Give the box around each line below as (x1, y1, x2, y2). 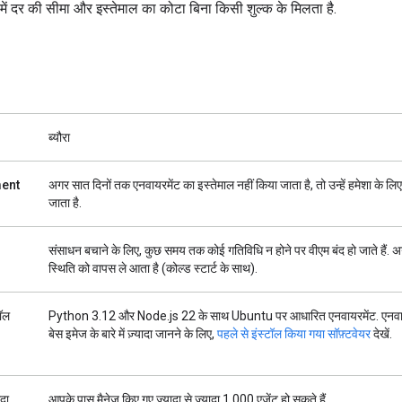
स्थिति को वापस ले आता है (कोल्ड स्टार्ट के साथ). (48, 260, 258, 275)
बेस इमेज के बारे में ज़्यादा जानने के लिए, (48, 326, 217, 341)
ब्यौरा (48, 129, 70, 144)
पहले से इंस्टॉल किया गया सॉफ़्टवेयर (217, 326, 371, 341)
